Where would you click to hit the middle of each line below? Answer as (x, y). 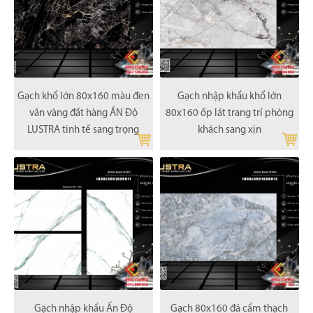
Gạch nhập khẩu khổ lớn (229, 96)
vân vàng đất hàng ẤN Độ (83, 113)
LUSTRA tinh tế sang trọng (83, 130)
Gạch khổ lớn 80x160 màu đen (83, 96)
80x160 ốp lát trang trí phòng (229, 113)
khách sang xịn (229, 130)
